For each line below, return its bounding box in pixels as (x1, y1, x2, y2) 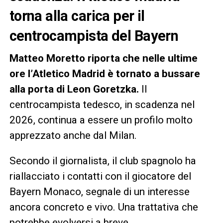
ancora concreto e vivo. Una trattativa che (9, 201, 198, 213)
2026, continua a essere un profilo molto (9, 113, 193, 126)
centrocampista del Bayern (9, 27, 179, 44)
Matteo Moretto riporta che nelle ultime (9, 52, 198, 64)
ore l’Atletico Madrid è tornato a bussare (9, 67, 200, 80)
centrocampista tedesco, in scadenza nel (9, 98, 195, 111)
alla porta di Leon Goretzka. (9, 83, 139, 95)
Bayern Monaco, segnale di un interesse (9, 185, 190, 198)
